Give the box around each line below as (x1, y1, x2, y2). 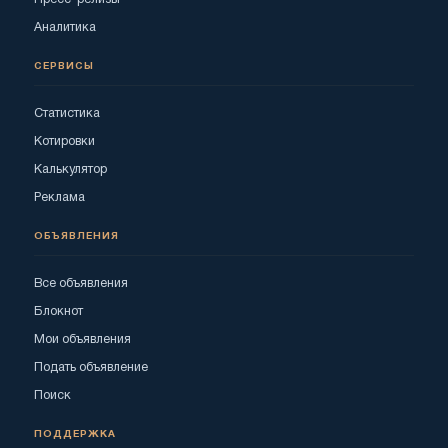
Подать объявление (34, 361, 148, 373)
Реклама (34, 191, 85, 203)
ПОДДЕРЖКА (34, 429, 116, 439)
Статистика (34, 107, 100, 119)
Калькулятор (34, 163, 107, 175)
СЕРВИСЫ (34, 61, 94, 71)
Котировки (34, 135, 95, 147)
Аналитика (34, 21, 96, 33)
